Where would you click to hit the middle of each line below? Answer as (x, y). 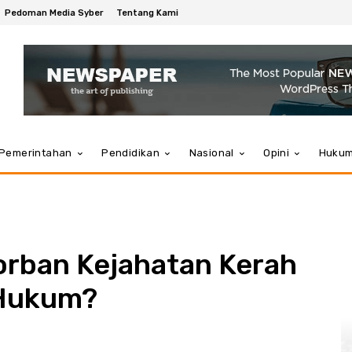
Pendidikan (131, 153)
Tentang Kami (147, 13)
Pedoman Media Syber (54, 13)
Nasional (211, 153)
